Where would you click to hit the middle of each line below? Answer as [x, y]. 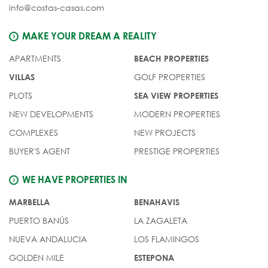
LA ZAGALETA [161, 221]
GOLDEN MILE [36, 258]
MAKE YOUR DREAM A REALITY [89, 36]
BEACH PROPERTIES [171, 59]
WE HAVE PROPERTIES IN [75, 179]
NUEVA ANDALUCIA [48, 239]
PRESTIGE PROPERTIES [177, 151]
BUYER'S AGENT [39, 151]
